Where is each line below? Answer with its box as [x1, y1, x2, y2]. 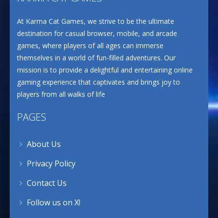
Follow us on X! [27, 197, 80, 208]
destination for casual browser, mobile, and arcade [17, 29, 177, 38]
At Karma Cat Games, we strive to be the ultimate [17, 17, 174, 26]
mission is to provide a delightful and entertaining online [17, 65, 193, 74]
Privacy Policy [27, 158, 75, 169]
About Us [27, 139, 61, 149]
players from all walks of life [17, 90, 105, 99]
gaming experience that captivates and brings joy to [17, 77, 180, 87]
